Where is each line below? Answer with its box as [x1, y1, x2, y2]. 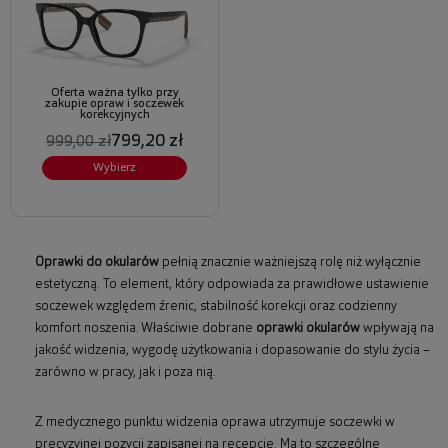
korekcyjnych [79, 109, 150, 122]
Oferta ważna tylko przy [50, 87, 179, 100]
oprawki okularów [256, 322, 360, 336]
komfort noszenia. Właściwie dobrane [35, 322, 256, 336]
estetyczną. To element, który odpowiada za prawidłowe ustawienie [35, 278, 429, 292]
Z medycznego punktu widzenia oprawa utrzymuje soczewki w [35, 416, 395, 430]
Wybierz [92, 162, 136, 175]
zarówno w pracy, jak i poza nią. [35, 366, 216, 380]
